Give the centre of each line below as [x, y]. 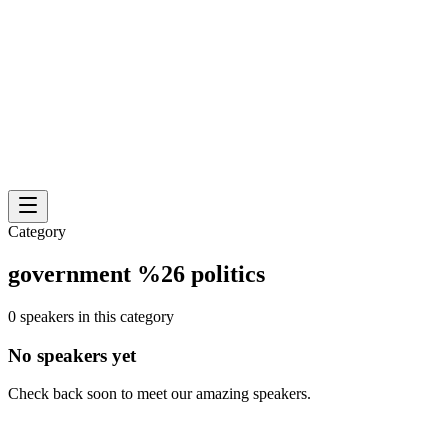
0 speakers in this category [91, 316]
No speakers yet [72, 355]
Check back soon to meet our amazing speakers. [159, 394]
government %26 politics [136, 273]
